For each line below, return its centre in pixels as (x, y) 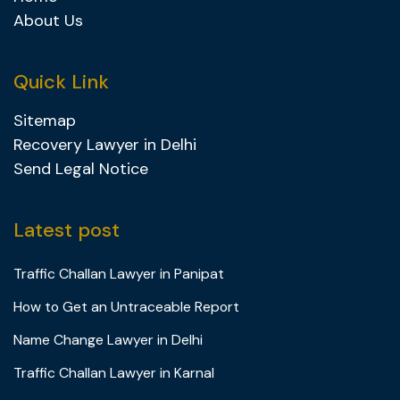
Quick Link (61, 82)
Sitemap (45, 121)
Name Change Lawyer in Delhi (108, 340)
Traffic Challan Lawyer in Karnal (114, 373)
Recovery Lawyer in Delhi (105, 145)
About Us (48, 21)
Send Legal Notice (81, 169)
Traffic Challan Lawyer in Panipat (119, 274)
